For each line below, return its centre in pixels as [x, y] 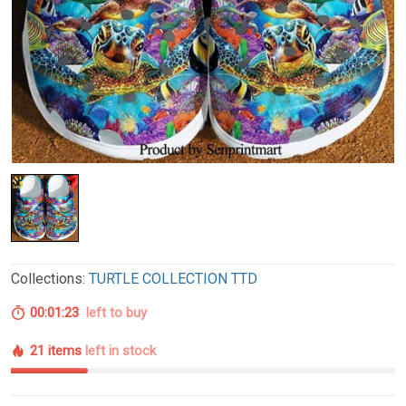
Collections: [50, 279]
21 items [58, 351]
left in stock [121, 351]
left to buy [113, 313]
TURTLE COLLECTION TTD [173, 279]
